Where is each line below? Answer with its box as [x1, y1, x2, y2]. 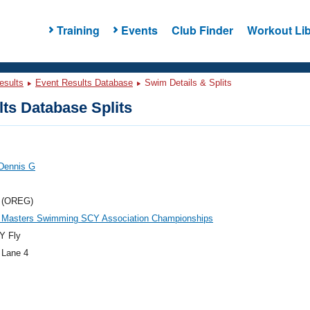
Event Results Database [35, 77, 133, 88]
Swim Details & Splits [142, 77, 232, 88]
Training [56, 21, 100, 38]
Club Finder [171, 21, 233, 38]
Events [120, 21, 158, 38]
